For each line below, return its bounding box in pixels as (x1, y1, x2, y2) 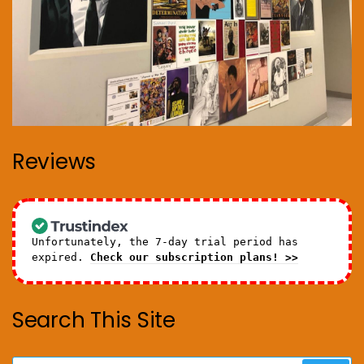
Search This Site (12, 305, 175, 336)
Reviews (12, 146, 97, 176)
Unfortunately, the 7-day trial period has (32, 236, 298, 249)
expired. (32, 251, 90, 264)
